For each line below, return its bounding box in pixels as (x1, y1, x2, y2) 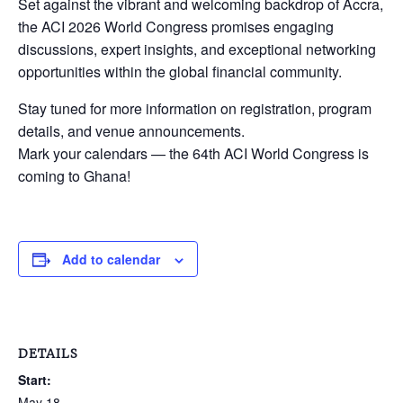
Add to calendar (62, 249, 160, 268)
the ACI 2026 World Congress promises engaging (18, 15, 334, 37)
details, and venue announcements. (18, 120, 245, 141)
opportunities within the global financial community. (18, 60, 342, 82)
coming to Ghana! (18, 165, 130, 186)
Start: (18, 370, 51, 389)
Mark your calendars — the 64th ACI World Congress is (18, 142, 369, 164)
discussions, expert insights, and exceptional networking (18, 38, 376, 59)
